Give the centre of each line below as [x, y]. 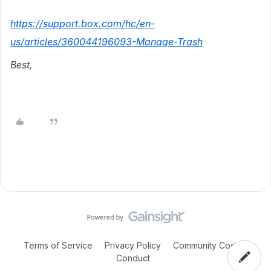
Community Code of [213, 245]
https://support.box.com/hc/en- [83, 24]
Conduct [133, 258]
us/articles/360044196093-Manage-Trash [106, 42]
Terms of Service [58, 245]
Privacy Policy [133, 245]
